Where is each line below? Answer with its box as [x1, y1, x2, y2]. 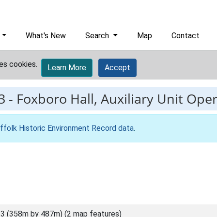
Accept [105, 63, 130, 72]
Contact [171, 31, 200, 40]
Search [85, 31, 111, 40]
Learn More [47, 63, 86, 72]
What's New [26, 31, 66, 40]
